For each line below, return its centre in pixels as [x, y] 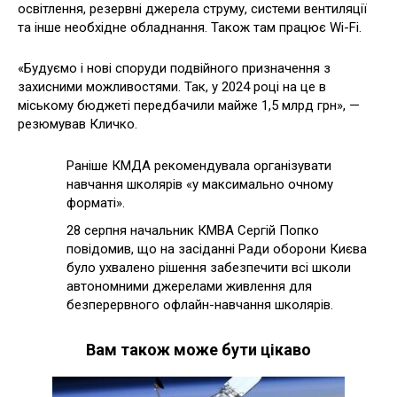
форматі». [96, 202]
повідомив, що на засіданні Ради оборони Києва [217, 249]
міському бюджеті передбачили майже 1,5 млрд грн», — [189, 106]
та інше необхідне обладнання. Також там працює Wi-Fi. [191, 28]
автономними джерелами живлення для [189, 287]
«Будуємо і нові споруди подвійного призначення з [174, 69]
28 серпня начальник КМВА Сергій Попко [193, 231]
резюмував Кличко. [78, 125]
